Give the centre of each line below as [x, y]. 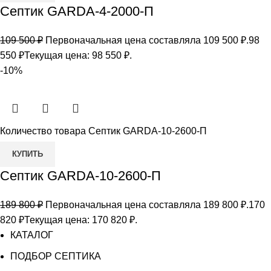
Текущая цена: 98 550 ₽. [78, 55]
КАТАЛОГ [32, 235]
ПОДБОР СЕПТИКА [56, 256]
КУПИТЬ [28, 154]
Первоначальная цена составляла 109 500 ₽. [147, 40]
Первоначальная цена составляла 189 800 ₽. [147, 204]
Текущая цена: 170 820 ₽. [81, 220]
